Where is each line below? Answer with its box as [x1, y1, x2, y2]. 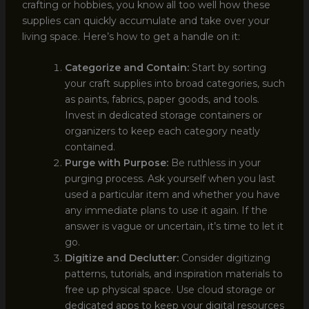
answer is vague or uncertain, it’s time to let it [64, 220, 283, 233]
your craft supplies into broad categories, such [64, 77, 285, 90]
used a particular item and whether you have [64, 188, 280, 201]
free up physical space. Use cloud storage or [64, 283, 275, 297]
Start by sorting [188, 61, 266, 74]
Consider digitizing [178, 252, 270, 265]
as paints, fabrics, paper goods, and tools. [64, 93, 259, 106]
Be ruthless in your [168, 157, 261, 170]
